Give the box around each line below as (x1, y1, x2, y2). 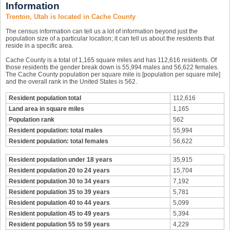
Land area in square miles (9, 105, 84, 112)
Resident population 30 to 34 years (9, 178, 110, 185)
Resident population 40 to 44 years (9, 199, 110, 206)
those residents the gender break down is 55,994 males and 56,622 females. (6, 64, 219, 71)
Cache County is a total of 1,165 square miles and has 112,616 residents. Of (6, 56, 217, 64)
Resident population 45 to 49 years (9, 210, 110, 217)
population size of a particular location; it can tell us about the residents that (6, 35, 214, 42)
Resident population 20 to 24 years (9, 167, 110, 174)
